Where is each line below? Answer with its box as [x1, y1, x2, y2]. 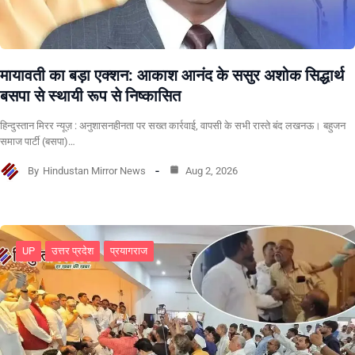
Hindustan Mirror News [43, 165, 146, 177]
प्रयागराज [110, 244, 147, 257]
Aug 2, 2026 [183, 165, 238, 177]
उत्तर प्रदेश [52, 244, 94, 257]
